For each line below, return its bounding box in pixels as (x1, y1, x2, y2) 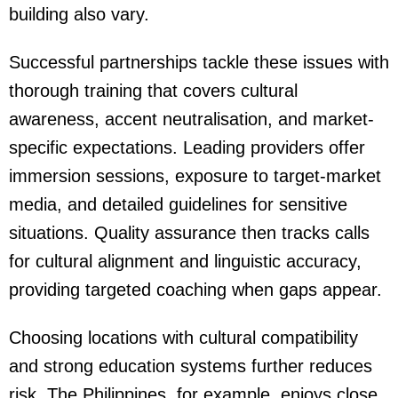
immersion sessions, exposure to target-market (9, 166, 381, 187)
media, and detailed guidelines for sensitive (9, 195, 347, 215)
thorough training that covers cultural (9, 81, 298, 101)
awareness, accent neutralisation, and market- (9, 109, 374, 130)
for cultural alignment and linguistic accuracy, (9, 251, 362, 272)
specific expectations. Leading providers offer (9, 138, 365, 158)
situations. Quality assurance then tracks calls (9, 223, 370, 243)
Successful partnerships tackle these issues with (9, 52, 389, 73)
